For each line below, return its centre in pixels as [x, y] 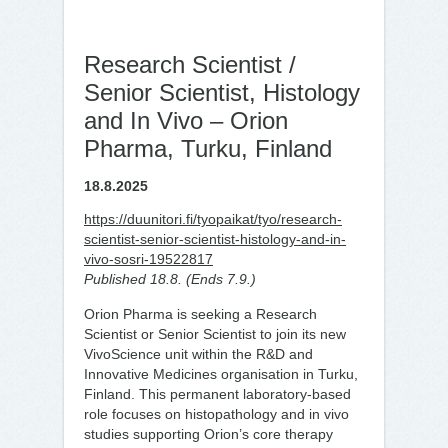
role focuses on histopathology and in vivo [216, 414]
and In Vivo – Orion [186, 120]
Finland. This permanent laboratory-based [217, 394]
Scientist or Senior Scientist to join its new [215, 334]
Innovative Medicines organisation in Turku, [221, 374]
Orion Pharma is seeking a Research [200, 314]
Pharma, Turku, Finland [208, 148]
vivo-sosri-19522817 [148, 259]
